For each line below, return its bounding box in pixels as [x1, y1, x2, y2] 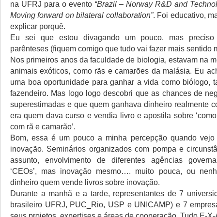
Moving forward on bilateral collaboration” [10, 11, 153, 19]
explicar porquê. [10, 22, 65, 31]
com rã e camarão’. [10, 122, 76, 131]
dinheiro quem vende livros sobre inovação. [10, 178, 160, 186]
